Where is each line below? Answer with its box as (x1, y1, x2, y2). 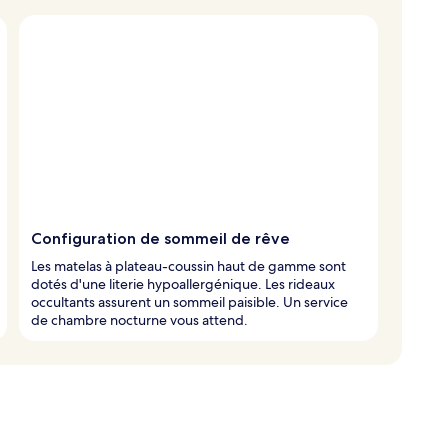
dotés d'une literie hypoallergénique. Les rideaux (31, 274, 335, 293)
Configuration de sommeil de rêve (31, 228, 290, 248)
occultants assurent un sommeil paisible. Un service (31, 292, 348, 311)
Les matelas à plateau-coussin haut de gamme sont (31, 256, 346, 275)
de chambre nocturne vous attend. (31, 310, 248, 329)
